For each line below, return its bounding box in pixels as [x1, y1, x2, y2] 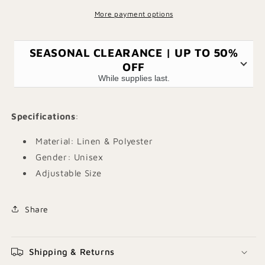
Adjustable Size [35, 168, 102, 178]
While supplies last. [98, 73, 170, 83]
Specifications [11, 111, 76, 121]
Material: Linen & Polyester [35, 136, 153, 146]
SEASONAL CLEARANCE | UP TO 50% [29, 45, 238, 59]
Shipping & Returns [29, 247, 115, 257]
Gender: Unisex [35, 152, 104, 162]
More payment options [94, 9, 173, 18]
